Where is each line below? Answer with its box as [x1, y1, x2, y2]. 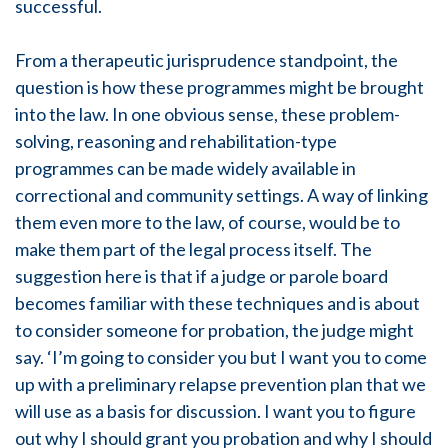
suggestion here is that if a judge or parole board [15, 265, 388, 287]
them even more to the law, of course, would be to [15, 211, 400, 233]
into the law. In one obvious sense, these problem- [15, 103, 400, 125]
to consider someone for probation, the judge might [15, 319, 414, 341]
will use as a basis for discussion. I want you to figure [15, 400, 416, 422]
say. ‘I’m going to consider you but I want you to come [15, 346, 427, 368]
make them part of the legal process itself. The [15, 238, 372, 260]
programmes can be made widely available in [15, 157, 356, 179]
